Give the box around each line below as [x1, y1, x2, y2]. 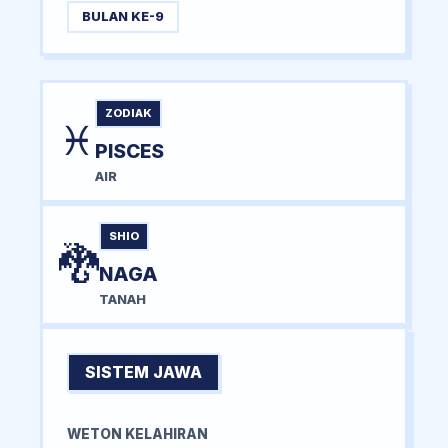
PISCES [95, 138, 164, 163]
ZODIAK [105, 105, 152, 120]
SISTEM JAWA [85, 361, 202, 382]
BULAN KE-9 [81, 9, 164, 25]
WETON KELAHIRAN [67, 425, 208, 442]
